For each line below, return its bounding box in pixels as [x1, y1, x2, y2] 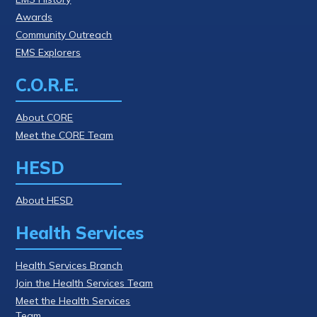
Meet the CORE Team [16, 128, 114, 142]
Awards [16, 10, 53, 23]
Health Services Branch [16, 258, 123, 272]
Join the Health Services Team [16, 276, 154, 289]
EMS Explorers [16, 45, 81, 59]
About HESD [16, 193, 74, 207]
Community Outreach [16, 28, 113, 41]
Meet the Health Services [16, 294, 131, 307]
